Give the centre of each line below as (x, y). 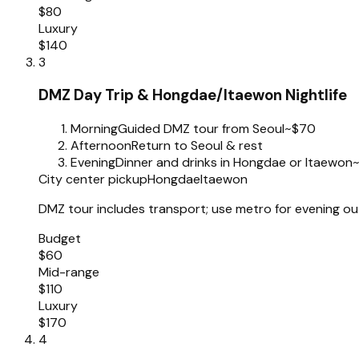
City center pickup (93, 179)
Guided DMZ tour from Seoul (201, 129)
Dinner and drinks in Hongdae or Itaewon (234, 163)
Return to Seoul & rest (197, 146)
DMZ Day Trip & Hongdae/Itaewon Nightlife (193, 95)
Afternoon (101, 146)
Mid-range (69, 272)
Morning (94, 129)
